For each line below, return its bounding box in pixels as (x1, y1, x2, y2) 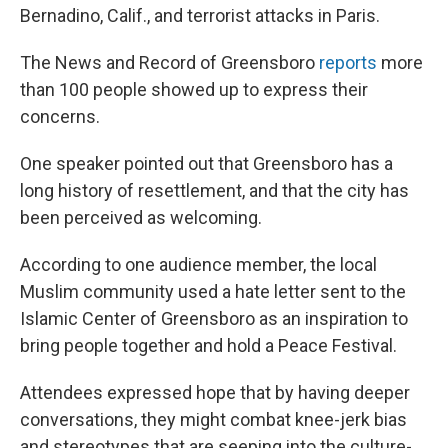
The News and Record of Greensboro (20, 52, 319, 73)
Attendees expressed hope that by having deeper (20, 382, 410, 403)
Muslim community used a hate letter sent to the (20, 281, 406, 302)
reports (319, 52, 377, 73)
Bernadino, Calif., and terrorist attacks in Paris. (20, 5, 380, 26)
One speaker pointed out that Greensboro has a (20, 153, 393, 174)
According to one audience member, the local (20, 254, 377, 275)
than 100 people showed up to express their (20, 79, 368, 100)
